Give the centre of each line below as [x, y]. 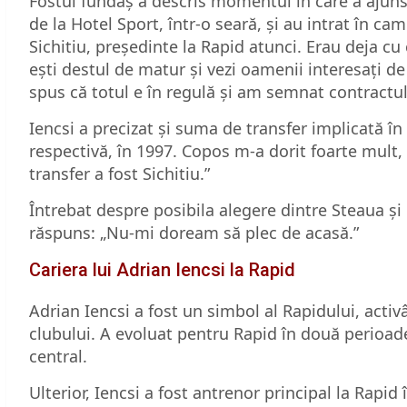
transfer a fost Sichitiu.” [119, 173]
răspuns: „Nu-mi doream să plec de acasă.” [194, 232]
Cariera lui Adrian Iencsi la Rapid [162, 269]
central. [58, 356]
